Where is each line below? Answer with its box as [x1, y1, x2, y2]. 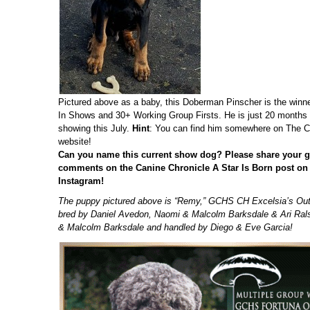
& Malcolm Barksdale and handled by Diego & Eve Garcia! [58, 222, 293, 232]
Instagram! [58, 176, 104, 186]
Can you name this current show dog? [58, 149, 225, 160]
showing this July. [58, 123, 132, 134]
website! [58, 136, 91, 147]
